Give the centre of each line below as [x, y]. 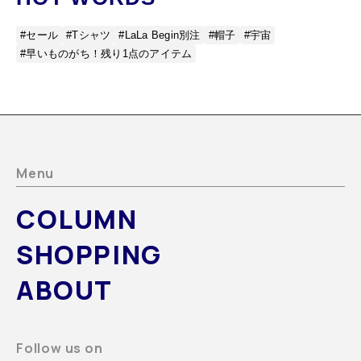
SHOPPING [89, 255]
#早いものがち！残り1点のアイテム [106, 54]
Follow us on [60, 348]
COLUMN [77, 219]
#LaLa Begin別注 [160, 35]
